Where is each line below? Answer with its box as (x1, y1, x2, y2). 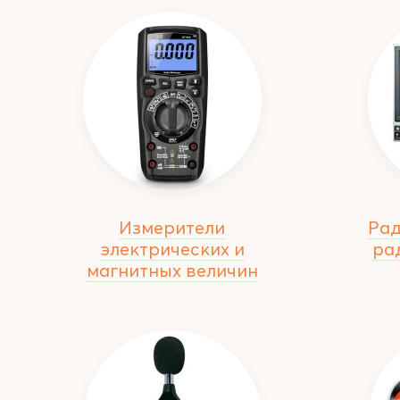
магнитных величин (86, 259, 258, 281)
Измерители (119, 216, 226, 238)
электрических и (99, 237, 245, 260)
